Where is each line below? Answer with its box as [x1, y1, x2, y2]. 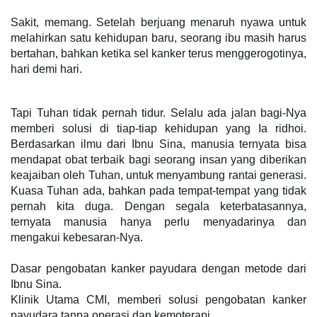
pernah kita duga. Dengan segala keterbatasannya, [11, 200, 306, 212]
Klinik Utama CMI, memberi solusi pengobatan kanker [11, 294, 306, 306]
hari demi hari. [11, 63, 82, 75]
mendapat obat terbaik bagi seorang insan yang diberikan [11, 154, 306, 166]
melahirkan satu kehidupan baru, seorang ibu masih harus [11, 32, 306, 44]
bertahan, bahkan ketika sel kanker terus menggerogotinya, [11, 47, 306, 59]
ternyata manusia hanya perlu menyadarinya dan [11, 216, 306, 228]
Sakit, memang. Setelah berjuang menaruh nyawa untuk [11, 16, 306, 28]
